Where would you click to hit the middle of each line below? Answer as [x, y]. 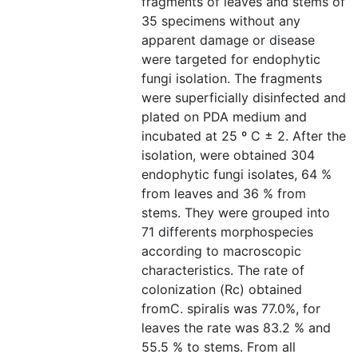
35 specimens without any [221, 21]
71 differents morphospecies [227, 232]
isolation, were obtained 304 [228, 155]
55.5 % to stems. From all [219, 347]
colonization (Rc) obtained [222, 289]
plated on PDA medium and [224, 117]
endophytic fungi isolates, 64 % [237, 174]
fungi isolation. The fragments [232, 78]
